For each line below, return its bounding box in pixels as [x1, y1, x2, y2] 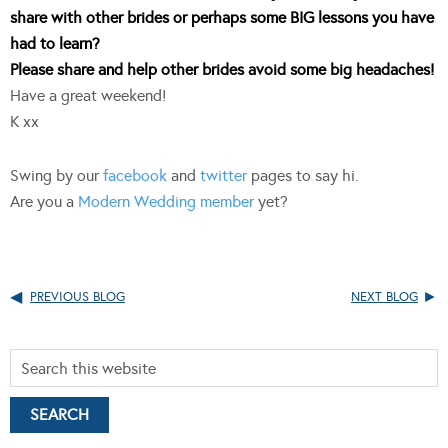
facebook [103, 166, 167, 186]
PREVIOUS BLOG [30, 289, 125, 306]
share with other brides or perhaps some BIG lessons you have [10, 8, 434, 28]
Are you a [10, 192, 78, 212]
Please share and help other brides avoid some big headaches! [10, 60, 434, 80]
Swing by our [10, 166, 103, 186]
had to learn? [10, 34, 100, 54]
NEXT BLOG [351, 289, 418, 306]
